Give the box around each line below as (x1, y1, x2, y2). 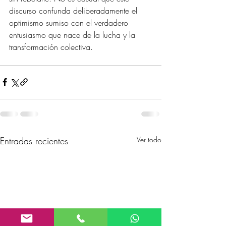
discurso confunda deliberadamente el (9, 5, 140, 16)
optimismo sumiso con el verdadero (9, 17, 131, 28)
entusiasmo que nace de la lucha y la (9, 29, 138, 40)
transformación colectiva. (9, 41, 93, 52)
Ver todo (137, 134, 161, 144)
